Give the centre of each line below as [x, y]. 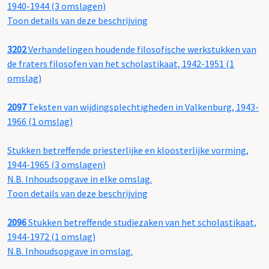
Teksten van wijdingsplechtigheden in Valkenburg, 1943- [143, 107]
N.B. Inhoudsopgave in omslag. [70, 251]
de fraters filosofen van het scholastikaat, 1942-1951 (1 [121, 64]
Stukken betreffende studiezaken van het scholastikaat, [141, 222]
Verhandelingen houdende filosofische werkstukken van [141, 50]
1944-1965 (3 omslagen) [56, 165]
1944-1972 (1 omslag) [51, 237]
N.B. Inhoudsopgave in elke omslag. [80, 179]
